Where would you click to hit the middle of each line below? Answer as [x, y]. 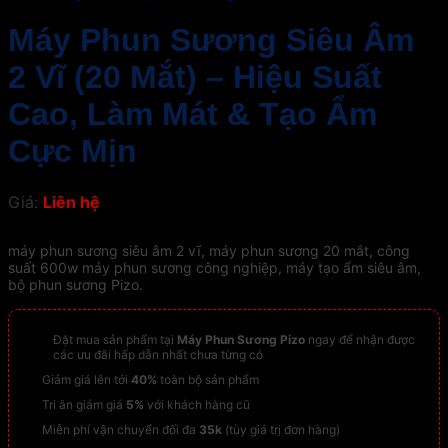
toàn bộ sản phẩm [208, 379]
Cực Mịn [72, 151]
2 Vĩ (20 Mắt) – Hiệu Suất [195, 77]
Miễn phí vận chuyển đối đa [120, 429]
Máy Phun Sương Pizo [241, 339]
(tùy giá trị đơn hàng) [281, 429]
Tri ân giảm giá [84, 404]
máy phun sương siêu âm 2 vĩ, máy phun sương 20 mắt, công [209, 250]
